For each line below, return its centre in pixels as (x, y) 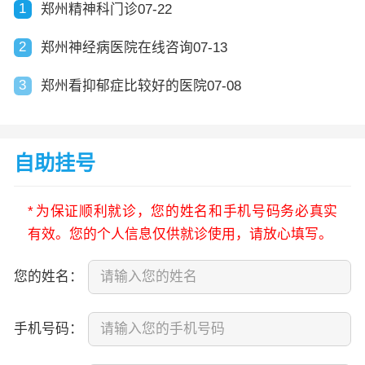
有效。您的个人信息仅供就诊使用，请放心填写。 (180, 235)
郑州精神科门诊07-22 (107, 10)
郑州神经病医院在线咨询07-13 (134, 48)
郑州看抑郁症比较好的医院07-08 (141, 86)
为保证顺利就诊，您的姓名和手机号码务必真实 (187, 212)
